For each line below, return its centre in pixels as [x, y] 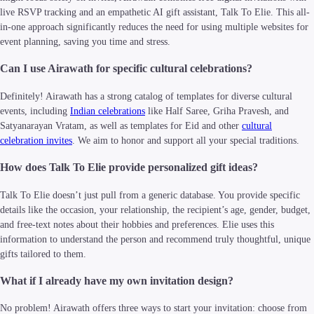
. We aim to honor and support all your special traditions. [186, 140]
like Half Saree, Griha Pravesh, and [217, 111]
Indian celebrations [108, 111]
